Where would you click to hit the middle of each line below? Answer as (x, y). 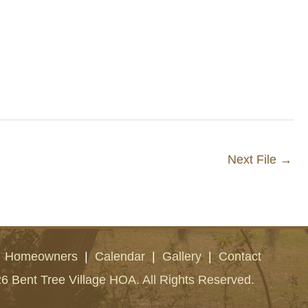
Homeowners (41, 256)
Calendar (120, 256)
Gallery (181, 256)
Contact (240, 256)
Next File (254, 159)
